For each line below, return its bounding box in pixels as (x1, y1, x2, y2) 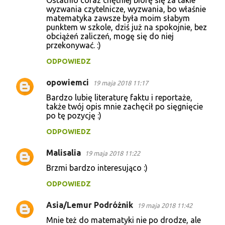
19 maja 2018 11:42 (137, 201, 192, 209)
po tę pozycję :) (46, 110, 101, 120)
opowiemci (46, 77, 89, 87)
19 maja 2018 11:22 (85, 149, 140, 157)
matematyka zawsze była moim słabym (46, 13, 190, 23)
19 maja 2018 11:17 (93, 79, 148, 86)
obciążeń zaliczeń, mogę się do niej (46, 31, 174, 41)
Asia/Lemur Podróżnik (46, 200, 133, 209)
